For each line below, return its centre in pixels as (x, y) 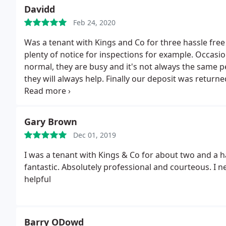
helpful (38, 179)
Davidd (40, 9)
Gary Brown (51, 122)
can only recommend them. (77, 91)
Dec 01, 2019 (95, 135)
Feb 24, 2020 (94, 22)
